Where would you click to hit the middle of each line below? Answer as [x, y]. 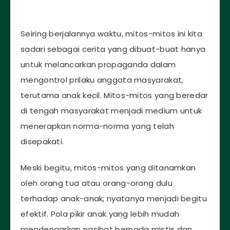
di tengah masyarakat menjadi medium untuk [111, 110]
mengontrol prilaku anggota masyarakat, [102, 80]
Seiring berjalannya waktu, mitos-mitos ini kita [112, 33]
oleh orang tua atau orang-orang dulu [97, 183]
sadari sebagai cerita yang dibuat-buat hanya [113, 49]
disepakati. [42, 141]
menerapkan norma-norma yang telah [97, 126]
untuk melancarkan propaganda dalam [98, 64]
